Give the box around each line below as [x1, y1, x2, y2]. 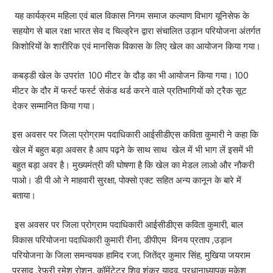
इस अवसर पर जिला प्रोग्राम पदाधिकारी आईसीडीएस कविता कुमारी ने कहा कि [12, 129, 258, 141]
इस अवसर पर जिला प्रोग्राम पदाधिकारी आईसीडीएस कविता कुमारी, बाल [12, 218, 243, 230]
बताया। [12, 190, 36, 202]
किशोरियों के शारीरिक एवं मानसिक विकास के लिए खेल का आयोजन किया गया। [12, 40, 261, 52]
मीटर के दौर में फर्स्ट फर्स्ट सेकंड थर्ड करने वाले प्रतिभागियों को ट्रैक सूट [12, 84, 247, 96]
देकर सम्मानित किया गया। [12, 99, 96, 112]
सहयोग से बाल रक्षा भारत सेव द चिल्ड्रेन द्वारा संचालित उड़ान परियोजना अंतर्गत [12, 25, 260, 37]
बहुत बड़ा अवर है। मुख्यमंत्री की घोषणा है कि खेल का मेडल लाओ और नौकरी [12, 159, 254, 171]
